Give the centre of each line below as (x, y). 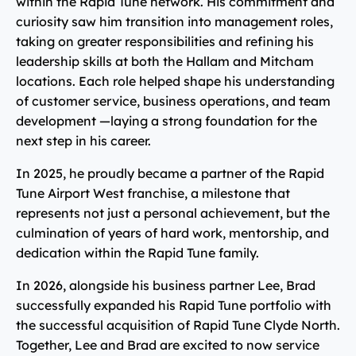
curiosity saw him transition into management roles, (174, 21)
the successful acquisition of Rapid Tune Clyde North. (178, 325)
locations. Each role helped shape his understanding (175, 81)
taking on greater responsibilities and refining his (165, 41)
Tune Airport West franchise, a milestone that (153, 193)
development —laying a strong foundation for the (166, 120)
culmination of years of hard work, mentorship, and (172, 232)
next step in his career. (83, 140)
